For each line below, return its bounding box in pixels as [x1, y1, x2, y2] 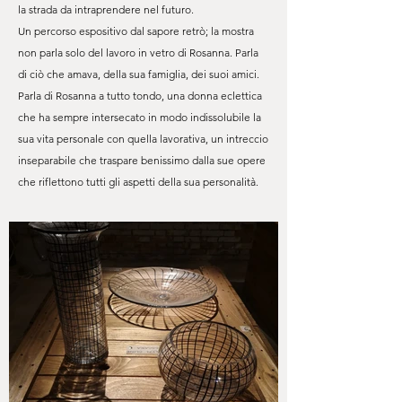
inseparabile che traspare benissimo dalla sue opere [18, 153, 266, 167]
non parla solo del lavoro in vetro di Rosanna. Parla [18, 46, 258, 59]
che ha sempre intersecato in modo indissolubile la [18, 110, 261, 124]
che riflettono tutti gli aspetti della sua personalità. [18, 175, 258, 188]
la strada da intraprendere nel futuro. [18, 3, 194, 16]
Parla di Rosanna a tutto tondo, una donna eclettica [18, 89, 262, 102]
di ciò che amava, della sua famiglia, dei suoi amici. [18, 67, 259, 81]
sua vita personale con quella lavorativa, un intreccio [18, 132, 268, 145]
